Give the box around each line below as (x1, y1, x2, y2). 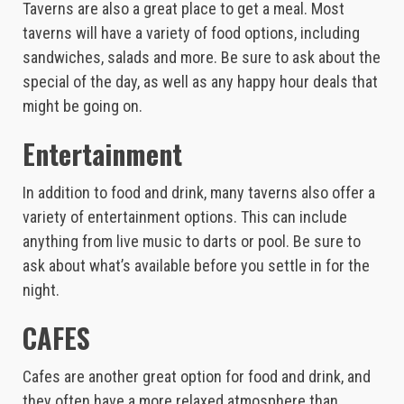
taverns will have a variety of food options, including (23, 23, 360, 42)
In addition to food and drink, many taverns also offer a (23, 182, 375, 202)
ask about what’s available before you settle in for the (23, 255, 370, 275)
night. (23, 280, 60, 299)
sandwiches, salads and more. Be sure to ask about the (23, 47, 381, 67)
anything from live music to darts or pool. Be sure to (23, 231, 361, 251)
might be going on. (23, 96, 142, 115)
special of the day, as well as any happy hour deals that (23, 71, 378, 91)
